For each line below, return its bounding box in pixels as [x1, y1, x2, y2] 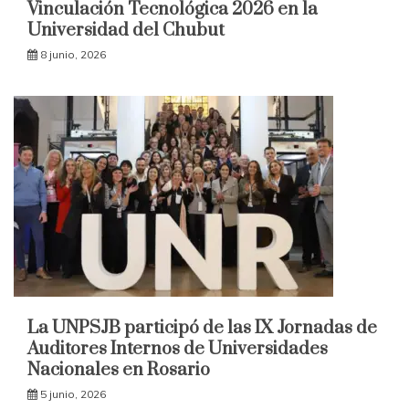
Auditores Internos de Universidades [27, 337, 328, 361]
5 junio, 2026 [40, 386, 106, 401]
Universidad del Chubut [27, 18, 225, 42]
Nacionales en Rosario [27, 358, 210, 382]
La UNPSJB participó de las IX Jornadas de [27, 316, 377, 340]
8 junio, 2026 [40, 47, 106, 61]
